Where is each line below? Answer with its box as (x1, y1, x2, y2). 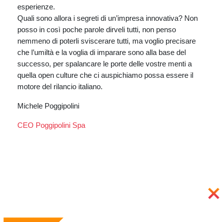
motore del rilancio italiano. (17, 82, 103, 91)
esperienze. (17, 2, 55, 11)
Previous (30, 162, 65, 172)
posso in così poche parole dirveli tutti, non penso (17, 25, 176, 34)
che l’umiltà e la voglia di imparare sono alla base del (17, 48, 186, 56)
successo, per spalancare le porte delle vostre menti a (17, 59, 192, 68)
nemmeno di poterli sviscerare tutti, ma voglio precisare (17, 37, 196, 45)
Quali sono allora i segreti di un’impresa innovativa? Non (17, 14, 198, 22)
